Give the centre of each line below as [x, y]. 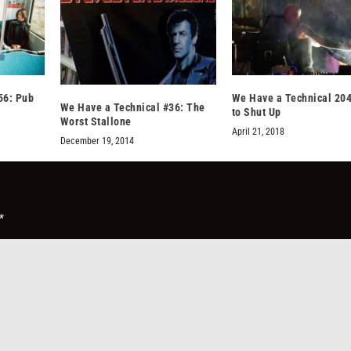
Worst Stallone [96, 122]
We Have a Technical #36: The [132, 108]
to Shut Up [256, 112]
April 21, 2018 [258, 132]
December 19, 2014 [97, 141]
